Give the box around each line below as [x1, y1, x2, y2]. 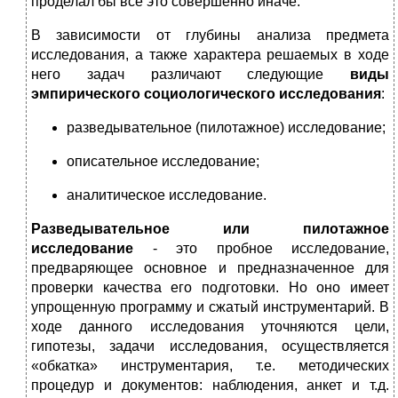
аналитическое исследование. [67, 187, 267, 203]
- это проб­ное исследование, [133, 241, 389, 257]
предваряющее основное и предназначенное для [31, 260, 389, 276]
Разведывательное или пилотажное [31, 221, 389, 237]
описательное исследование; [67, 154, 259, 170]
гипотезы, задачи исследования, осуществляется [31, 338, 389, 354]
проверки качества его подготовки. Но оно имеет [31, 280, 389, 296]
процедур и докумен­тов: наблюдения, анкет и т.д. [31, 378, 389, 394]
